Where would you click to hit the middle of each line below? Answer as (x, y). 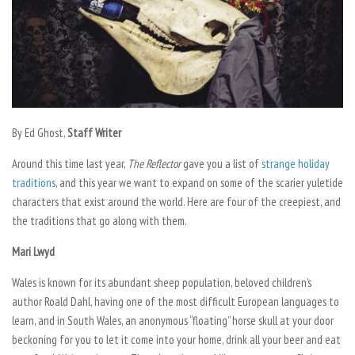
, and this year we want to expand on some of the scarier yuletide (199, 182)
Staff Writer (94, 132)
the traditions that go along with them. (99, 220)
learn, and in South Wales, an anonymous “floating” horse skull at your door (173, 320)
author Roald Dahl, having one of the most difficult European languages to (176, 301)
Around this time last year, (70, 163)
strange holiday (296, 163)
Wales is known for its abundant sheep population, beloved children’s (162, 282)
